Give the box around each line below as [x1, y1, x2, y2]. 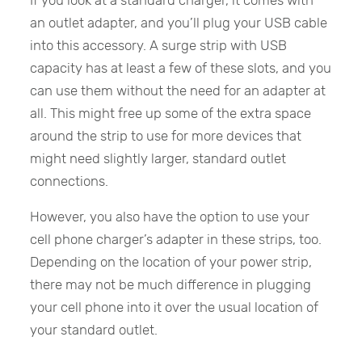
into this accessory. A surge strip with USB [30, 36, 288, 53]
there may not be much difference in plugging [30, 276, 312, 293]
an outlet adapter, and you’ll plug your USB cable [30, 14, 328, 31]
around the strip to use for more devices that [30, 127, 302, 144]
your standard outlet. [30, 321, 158, 338]
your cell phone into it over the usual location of [30, 298, 319, 315]
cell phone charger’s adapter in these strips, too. [30, 230, 322, 247]
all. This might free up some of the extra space [30, 104, 312, 121]
